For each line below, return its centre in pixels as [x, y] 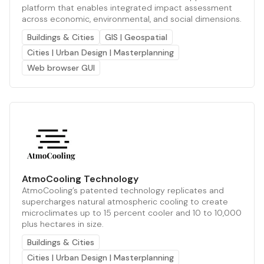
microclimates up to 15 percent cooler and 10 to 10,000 [132, 212]
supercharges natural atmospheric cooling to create [125, 201]
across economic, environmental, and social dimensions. [132, 19]
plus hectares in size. [63, 224]
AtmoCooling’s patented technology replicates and [123, 190]
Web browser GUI [61, 67]
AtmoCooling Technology [80, 179]
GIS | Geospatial [136, 37]
